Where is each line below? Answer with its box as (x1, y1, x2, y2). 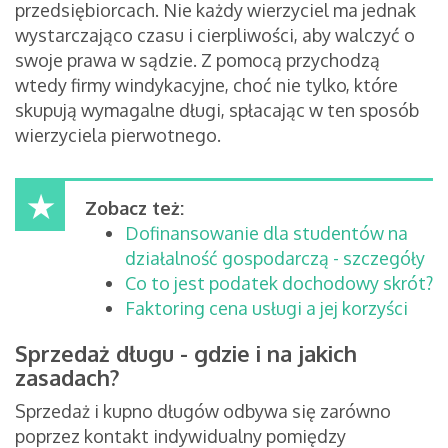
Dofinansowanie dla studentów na (125, 222, 408, 245)
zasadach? (15, 363, 120, 392)
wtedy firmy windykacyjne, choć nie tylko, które (15, 74, 398, 97)
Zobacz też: (85, 197, 184, 220)
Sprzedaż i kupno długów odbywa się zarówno (15, 400, 391, 423)
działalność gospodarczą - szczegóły (125, 247, 425, 270)
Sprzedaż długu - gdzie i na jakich (15, 339, 357, 368)
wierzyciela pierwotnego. (15, 124, 225, 147)
